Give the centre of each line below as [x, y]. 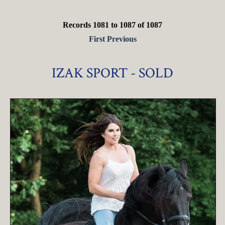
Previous [122, 39]
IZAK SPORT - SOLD [113, 73]
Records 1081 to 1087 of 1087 [113, 25]
